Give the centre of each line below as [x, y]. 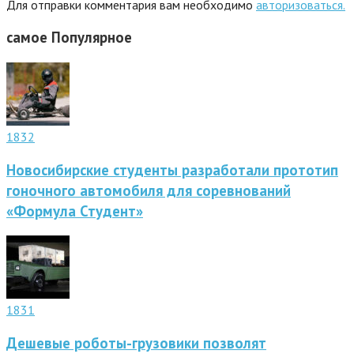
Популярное [92, 38]
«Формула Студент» [75, 211]
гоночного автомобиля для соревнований [149, 190]
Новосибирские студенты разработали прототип [172, 169]
